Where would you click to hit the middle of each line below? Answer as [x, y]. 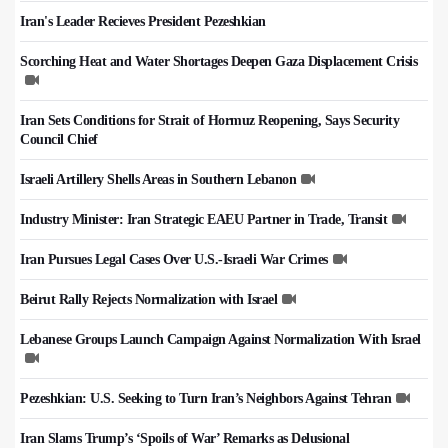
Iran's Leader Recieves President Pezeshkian [143, 22]
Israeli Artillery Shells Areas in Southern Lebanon [158, 180]
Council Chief [59, 140]
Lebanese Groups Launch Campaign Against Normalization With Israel [220, 340]
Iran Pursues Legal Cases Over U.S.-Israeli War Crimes [174, 260]
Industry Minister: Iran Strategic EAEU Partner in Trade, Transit [203, 220]
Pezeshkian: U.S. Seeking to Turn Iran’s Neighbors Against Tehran [205, 399]
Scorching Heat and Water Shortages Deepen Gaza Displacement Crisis [218, 62]
